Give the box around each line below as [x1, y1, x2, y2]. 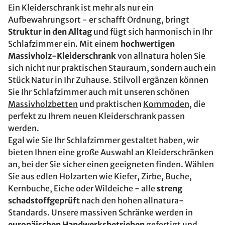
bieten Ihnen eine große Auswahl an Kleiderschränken [8, 147, 213, 157]
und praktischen [78, 99, 143, 109]
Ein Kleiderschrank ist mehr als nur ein [8, 3, 154, 13]
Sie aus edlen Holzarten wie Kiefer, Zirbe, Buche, [8, 171, 192, 181]
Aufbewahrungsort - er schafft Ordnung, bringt [8, 15, 189, 25]
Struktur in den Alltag [8, 27, 92, 37]
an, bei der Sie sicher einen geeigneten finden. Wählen [8, 159, 214, 169]
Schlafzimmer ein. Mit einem [8, 39, 121, 49]
